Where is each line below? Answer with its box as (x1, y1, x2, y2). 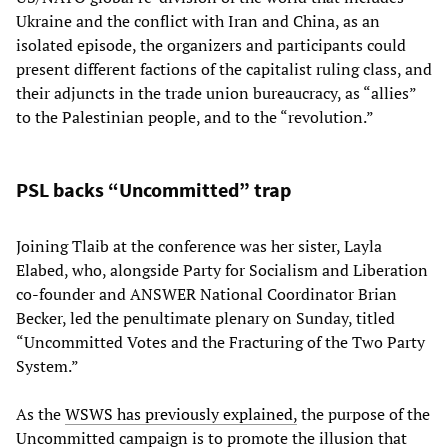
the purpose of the (297, 403, 430, 426)
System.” (16, 355, 79, 378)
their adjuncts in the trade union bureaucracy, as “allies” (16, 82, 416, 105)
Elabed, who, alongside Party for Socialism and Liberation (16, 259, 428, 282)
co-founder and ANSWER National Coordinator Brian (16, 283, 397, 306)
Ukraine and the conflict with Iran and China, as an (16, 10, 380, 33)
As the (16, 403, 65, 426)
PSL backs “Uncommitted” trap (16, 177, 291, 203)
